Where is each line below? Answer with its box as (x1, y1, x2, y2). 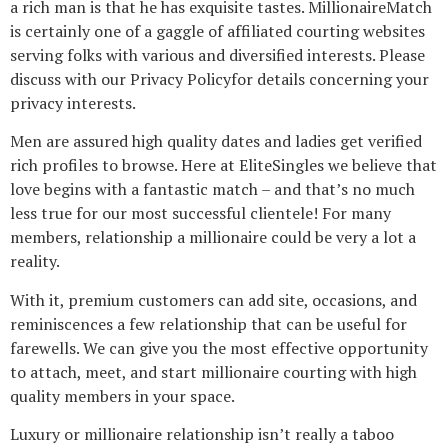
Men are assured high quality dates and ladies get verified (10, 130, 422, 153)
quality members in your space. (10, 384, 235, 407)
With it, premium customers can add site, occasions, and (10, 288, 417, 311)
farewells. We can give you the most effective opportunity (10, 336, 428, 359)
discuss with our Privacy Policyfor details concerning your (10, 67, 429, 90)
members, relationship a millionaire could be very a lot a (10, 226, 416, 249)
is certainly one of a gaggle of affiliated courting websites (10, 19, 425, 42)
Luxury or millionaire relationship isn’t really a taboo (10, 423, 394, 446)
